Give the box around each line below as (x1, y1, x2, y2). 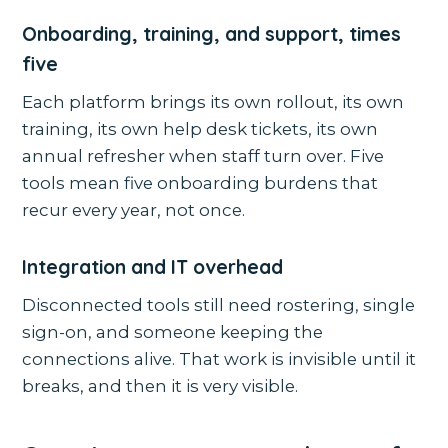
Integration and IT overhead (22, 255, 284, 280)
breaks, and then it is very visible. (22, 376, 299, 397)
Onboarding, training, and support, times (22, 22, 402, 47)
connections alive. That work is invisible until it (22, 349, 417, 370)
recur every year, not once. (22, 200, 246, 221)
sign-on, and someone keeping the (22, 322, 324, 343)
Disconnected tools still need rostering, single (22, 295, 416, 316)
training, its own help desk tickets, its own (22, 119, 379, 140)
